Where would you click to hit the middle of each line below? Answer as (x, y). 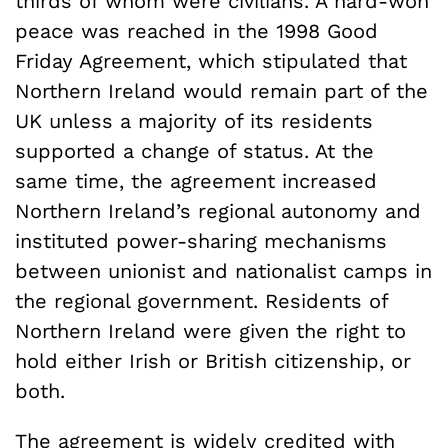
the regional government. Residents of (201, 300)
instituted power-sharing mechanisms (201, 240)
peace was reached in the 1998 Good (196, 30)
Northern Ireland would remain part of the (221, 90)
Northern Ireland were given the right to (210, 330)
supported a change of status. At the (194, 150)
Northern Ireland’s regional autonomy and (218, 210)
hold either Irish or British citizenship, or (213, 360)
